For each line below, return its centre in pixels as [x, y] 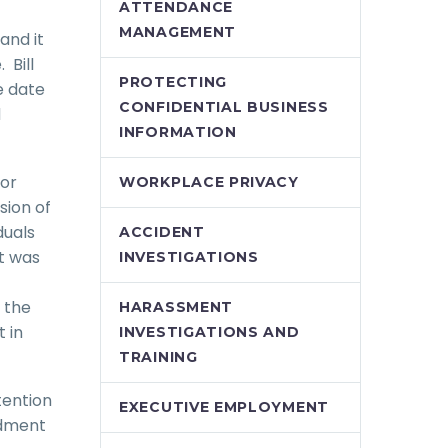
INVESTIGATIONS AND [209, 332]
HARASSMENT [176, 307]
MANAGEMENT [177, 32]
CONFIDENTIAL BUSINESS [224, 107]
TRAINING [158, 357]
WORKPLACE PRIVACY [209, 182]
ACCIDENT [162, 232]
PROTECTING [173, 82]
